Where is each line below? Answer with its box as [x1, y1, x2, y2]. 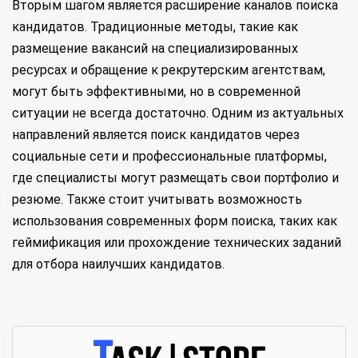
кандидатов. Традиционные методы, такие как [12, 19, 298, 34]
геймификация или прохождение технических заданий [12, 235, 341, 250]
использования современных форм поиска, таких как [12, 213, 337, 229]
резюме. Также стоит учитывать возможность [12, 192, 302, 207]
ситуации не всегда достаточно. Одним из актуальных [12, 105, 344, 121]
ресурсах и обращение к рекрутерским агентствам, [12, 62, 325, 78]
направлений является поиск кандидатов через [12, 127, 300, 142]
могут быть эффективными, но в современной [12, 84, 300, 99]
